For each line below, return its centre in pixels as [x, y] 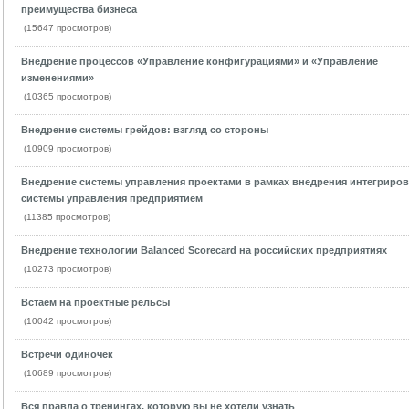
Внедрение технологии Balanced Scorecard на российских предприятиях [204, 250]
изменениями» [57, 78]
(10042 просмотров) [67, 321]
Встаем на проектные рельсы [95, 302]
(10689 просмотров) [67, 373]
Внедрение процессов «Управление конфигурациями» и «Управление [199, 61]
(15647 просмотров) [67, 28]
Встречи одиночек [67, 354]
